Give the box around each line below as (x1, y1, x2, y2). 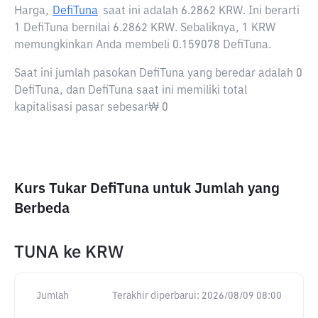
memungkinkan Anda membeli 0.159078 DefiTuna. (14, 40, 271, 51)
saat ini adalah (103, 6, 181, 17)
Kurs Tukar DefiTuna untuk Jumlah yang (14, 182, 280, 196)
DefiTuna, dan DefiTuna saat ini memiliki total (14, 85, 247, 97)
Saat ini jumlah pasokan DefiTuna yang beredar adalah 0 (14, 68, 302, 79)
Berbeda (14, 202, 70, 216)
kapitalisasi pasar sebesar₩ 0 (14, 102, 168, 114)
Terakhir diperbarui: (112, 291, 199, 301)
